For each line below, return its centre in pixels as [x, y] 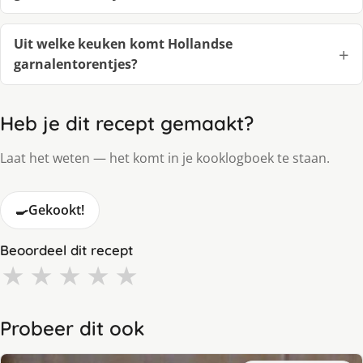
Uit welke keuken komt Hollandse [123, 43]
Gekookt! [56, 209]
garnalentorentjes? [76, 64]
